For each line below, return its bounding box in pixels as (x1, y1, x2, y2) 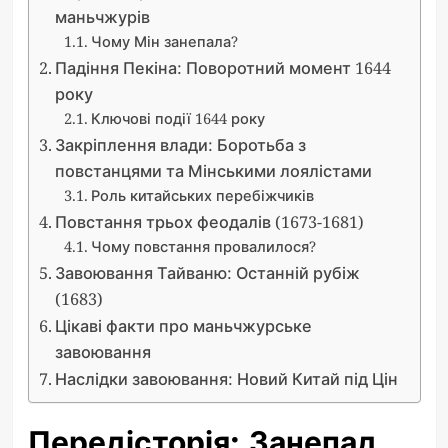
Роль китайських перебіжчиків (91, 184, 315, 205)
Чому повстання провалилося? (91, 235, 317, 256)
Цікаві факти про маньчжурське (54, 314, 312, 337)
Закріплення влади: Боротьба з (54, 133, 306, 156)
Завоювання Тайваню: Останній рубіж (54, 261, 360, 284)
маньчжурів (54, 5, 150, 28)
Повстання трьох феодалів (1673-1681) (54, 210, 364, 233)
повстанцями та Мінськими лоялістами (54, 159, 372, 182)
